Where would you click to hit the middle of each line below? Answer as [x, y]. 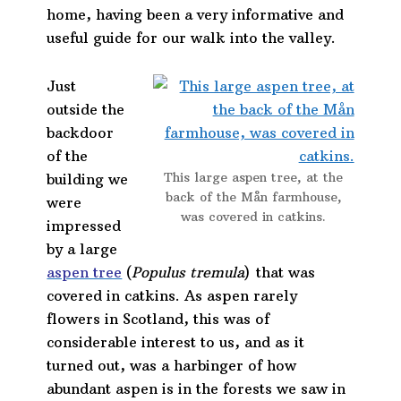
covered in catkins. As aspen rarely [172, 296]
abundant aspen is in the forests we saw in [196, 389]
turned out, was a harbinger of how [172, 366]
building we [88, 179]
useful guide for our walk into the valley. [192, 38]
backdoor [81, 133]
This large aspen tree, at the [254, 178]
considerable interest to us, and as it [176, 342]
